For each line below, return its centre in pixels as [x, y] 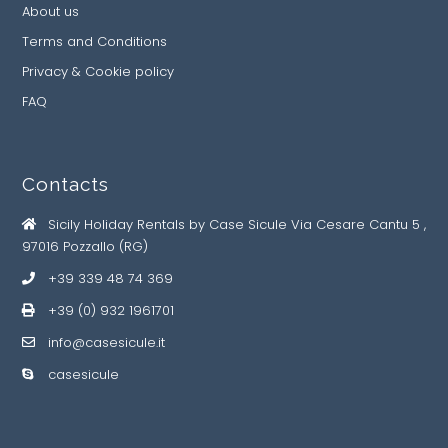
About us [50, 12]
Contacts [65, 184]
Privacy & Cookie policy [98, 72]
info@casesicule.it [106, 343]
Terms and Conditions [94, 42]
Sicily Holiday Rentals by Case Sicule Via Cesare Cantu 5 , [237, 225]
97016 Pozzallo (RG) [85, 247]
